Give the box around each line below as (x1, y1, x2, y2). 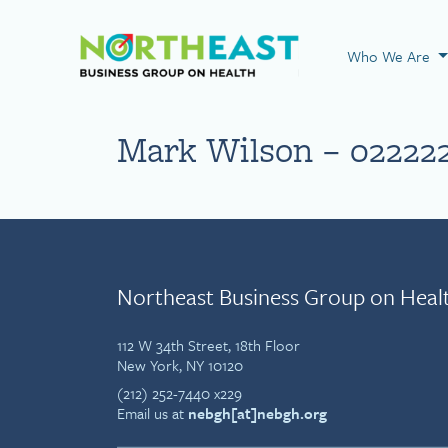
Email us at (117, 402, 188, 424)
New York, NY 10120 (117, 354, 243, 376)
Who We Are (347, 45, 434, 67)
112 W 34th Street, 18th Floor (117, 334, 300, 356)
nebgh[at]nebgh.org (188, 402, 327, 424)
